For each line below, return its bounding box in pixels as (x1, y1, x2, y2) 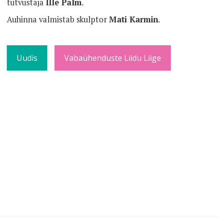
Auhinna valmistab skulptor (7, 14, 109, 25)
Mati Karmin (109, 14, 158, 25)
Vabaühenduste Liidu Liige (64, 52, 161, 63)
